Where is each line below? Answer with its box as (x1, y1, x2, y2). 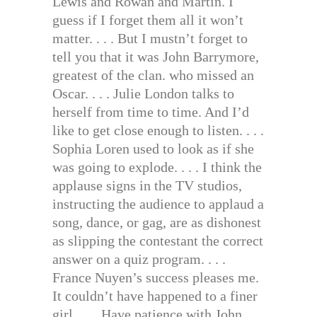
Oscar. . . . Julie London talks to (52, 85, 234, 101)
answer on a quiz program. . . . (52, 250, 226, 267)
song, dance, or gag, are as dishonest (52, 214, 261, 230)
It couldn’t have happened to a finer (52, 287, 258, 304)
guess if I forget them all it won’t (52, 11, 243, 28)
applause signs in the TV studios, (52, 177, 242, 193)
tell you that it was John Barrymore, (52, 48, 259, 64)
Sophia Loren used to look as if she (52, 140, 254, 156)
